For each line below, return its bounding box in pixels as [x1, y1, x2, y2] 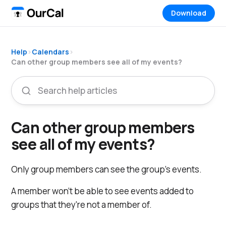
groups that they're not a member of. [11, 199, 152, 210]
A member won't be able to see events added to [11, 185, 194, 197]
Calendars [32, 47, 69, 56]
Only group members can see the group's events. [11, 163, 202, 175]
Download [171, 8, 206, 18]
